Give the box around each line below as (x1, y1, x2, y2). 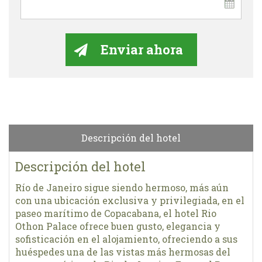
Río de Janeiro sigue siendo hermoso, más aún (15, 181, 229, 194)
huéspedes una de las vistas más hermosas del (15, 245, 230, 258)
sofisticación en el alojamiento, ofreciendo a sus (15, 232, 237, 245)
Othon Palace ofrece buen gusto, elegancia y (15, 219, 220, 232)
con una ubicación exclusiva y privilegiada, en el (15, 194, 244, 206)
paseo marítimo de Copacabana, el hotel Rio (15, 206, 216, 219)
